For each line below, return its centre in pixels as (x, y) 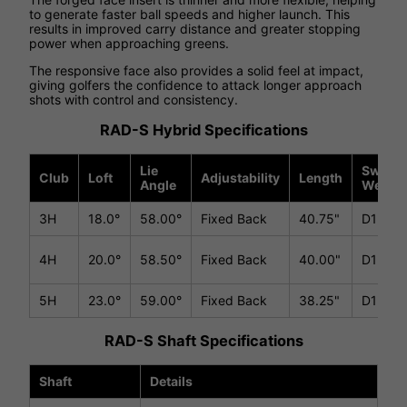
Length (321, 177)
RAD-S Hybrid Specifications (203, 130)
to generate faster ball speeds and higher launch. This (189, 15)
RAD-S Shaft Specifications (203, 341)
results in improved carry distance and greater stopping (195, 29)
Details (171, 381)
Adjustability (240, 177)
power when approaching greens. (129, 44)
